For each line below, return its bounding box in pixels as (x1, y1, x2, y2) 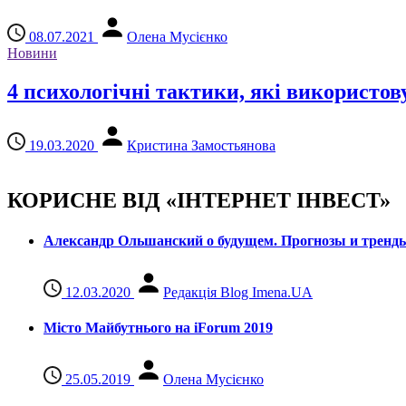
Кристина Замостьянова (127, 138, 275, 154)
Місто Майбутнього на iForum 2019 (43, 320, 273, 336)
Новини (7, 44, 57, 61)
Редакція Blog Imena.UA (163, 284, 313, 300)
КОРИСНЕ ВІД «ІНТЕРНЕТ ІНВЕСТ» (7, 188, 391, 213)
